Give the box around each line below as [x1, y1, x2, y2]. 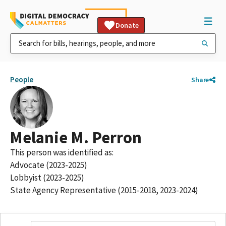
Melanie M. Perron [10, 127, 142, 148]
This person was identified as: [10, 147, 114, 158]
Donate [116, 21, 139, 30]
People [10, 75, 33, 84]
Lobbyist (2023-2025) [10, 172, 84, 183]
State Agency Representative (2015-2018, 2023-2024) [10, 185, 198, 196]
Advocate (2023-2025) [10, 159, 87, 171]
